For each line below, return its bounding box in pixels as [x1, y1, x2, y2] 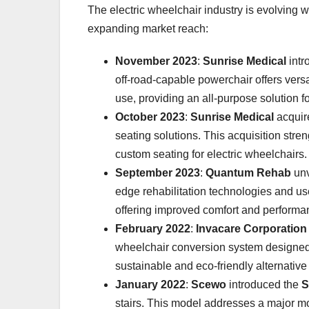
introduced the [226, 278, 301, 290]
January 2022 [115, 278, 186, 290]
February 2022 [115, 222, 190, 235]
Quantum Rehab [206, 166, 291, 179]
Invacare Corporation [196, 222, 307, 235]
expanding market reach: [88, 22, 208, 34]
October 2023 [115, 110, 185, 123]
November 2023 [115, 54, 197, 67]
